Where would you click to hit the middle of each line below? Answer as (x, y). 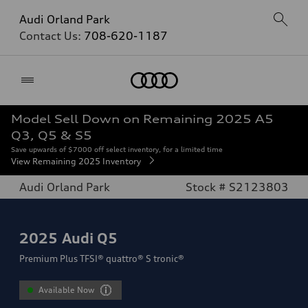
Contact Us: (52, 36)
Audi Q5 (90, 238)
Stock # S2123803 (237, 187)
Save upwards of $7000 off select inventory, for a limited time (117, 149)
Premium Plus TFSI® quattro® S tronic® (102, 258)
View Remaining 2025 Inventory (76, 161)
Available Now (67, 290)
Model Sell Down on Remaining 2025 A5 (142, 119)
